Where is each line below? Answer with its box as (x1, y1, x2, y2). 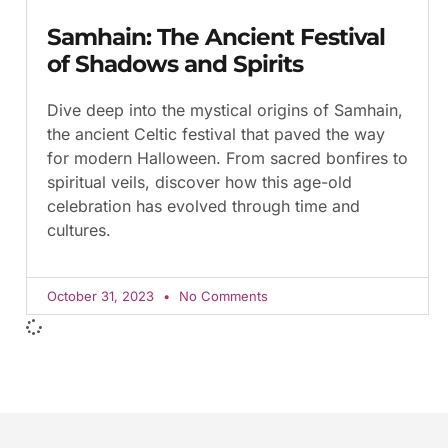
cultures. (47, 219, 111, 240)
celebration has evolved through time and (47, 195, 360, 216)
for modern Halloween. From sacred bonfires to (47, 147, 408, 168)
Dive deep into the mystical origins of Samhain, (47, 99, 403, 120)
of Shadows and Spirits (47, 49, 303, 78)
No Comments (175, 287, 268, 304)
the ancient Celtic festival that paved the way (47, 123, 385, 144)
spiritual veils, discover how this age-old (47, 171, 352, 192)
